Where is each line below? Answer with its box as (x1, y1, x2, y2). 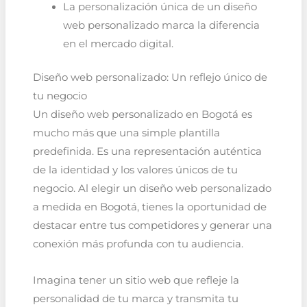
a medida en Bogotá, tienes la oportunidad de (32, 201, 267, 214)
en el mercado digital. (62, 38, 173, 51)
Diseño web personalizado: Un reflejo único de (32, 71, 267, 84)
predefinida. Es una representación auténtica (32, 145, 262, 158)
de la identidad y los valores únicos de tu (32, 164, 238, 177)
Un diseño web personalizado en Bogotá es (32, 108, 252, 121)
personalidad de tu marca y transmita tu (32, 292, 238, 305)
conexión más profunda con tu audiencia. (32, 238, 243, 251)
